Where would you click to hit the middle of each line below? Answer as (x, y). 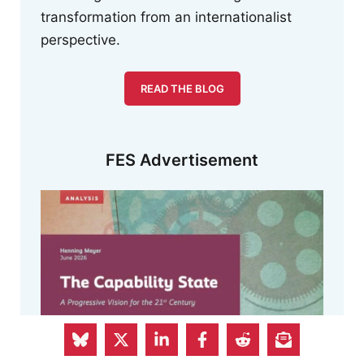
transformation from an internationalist (166, 17)
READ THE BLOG (182, 89)
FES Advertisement (182, 160)
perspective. (80, 39)
